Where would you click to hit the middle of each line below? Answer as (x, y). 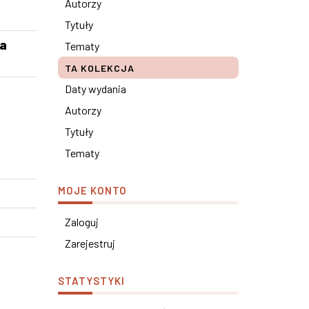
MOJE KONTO (92, 190)
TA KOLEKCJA (99, 68)
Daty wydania (95, 89)
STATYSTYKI (91, 281)
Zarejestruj (90, 243)
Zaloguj (81, 222)
